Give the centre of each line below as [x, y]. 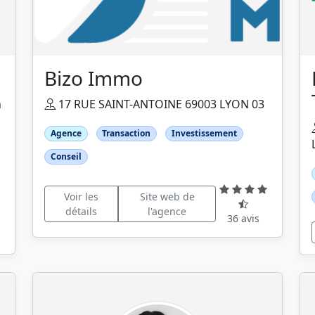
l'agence [167, 211]
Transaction [127, 133]
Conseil [66, 156]
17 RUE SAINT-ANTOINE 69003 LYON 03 [160, 104]
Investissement [204, 133]
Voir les [81, 196]
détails [81, 211]
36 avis [244, 219]
